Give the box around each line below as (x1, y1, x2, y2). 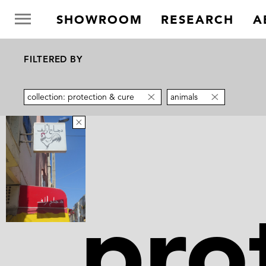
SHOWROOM (56, 12, 142, 27)
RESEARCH (161, 12, 235, 27)
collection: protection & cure (27, 91, 134, 102)
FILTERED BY (24, 53, 83, 65)
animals (170, 91, 198, 102)
